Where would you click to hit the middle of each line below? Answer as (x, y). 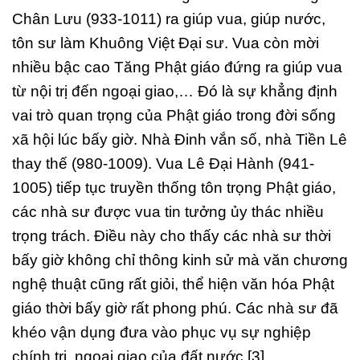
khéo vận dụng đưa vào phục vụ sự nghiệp (162, 333)
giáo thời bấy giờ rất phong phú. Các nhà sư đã (175, 309)
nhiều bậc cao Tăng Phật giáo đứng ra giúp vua (177, 67)
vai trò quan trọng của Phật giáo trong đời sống (174, 116)
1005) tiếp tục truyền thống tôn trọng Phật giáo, (174, 188)
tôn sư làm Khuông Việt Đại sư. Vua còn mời (166, 43)
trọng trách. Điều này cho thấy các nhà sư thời (172, 236)
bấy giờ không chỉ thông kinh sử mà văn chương (180, 260)
